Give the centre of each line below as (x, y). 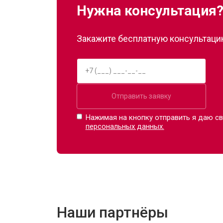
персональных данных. (125, 126)
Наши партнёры (112, 212)
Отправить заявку (141, 96)
